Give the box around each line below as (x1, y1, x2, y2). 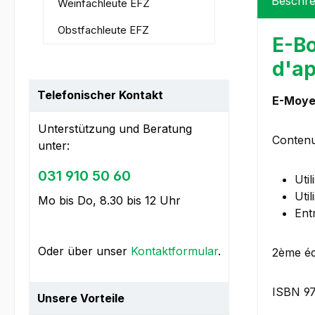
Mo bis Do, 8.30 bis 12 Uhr (38, 193, 181, 208)
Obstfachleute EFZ (58, 23, 149, 37)
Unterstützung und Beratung (38, 122, 192, 136)
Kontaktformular (131, 244, 218, 259)
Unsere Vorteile (37, 291, 124, 306)
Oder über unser (38, 244, 131, 259)
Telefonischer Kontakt (37, 88, 163, 103)
